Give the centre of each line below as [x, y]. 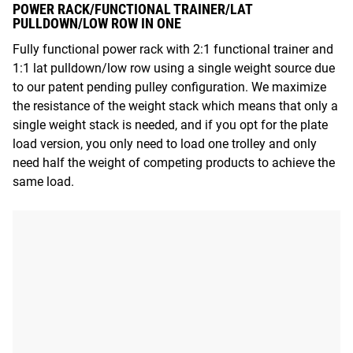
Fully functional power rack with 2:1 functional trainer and [173, 50]
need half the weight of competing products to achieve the [174, 163]
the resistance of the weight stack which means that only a [175, 106]
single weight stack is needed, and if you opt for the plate [170, 125]
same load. [43, 182]
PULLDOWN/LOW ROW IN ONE [97, 24]
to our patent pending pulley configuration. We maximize [169, 87]
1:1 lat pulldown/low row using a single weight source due [174, 69]
